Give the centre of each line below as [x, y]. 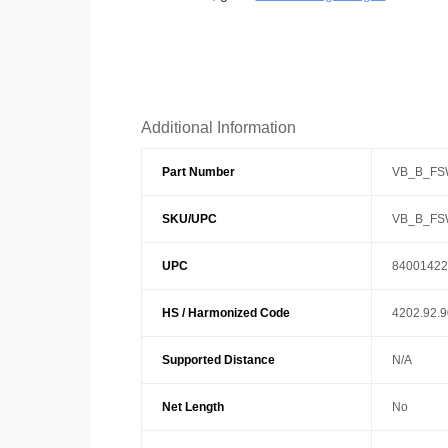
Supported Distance [218, 359]
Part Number [198, 171]
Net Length [192, 406]
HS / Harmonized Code [225, 312]
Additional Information [218, 127]
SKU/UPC [189, 218]
